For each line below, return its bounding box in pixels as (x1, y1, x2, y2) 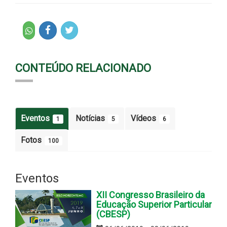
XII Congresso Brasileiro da (96, 189, 205, 200)
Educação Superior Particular (96, 199, 212, 210)
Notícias (75, 113, 107, 123)
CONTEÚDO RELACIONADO (15, 61, 151, 74)
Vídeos (131, 113, 158, 123)
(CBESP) (96, 208, 130, 219)
